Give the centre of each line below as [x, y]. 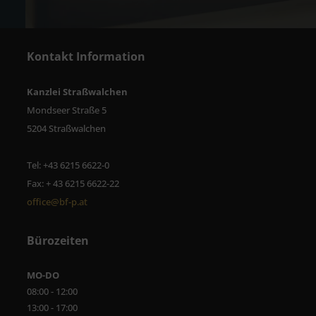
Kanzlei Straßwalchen [77, 92]
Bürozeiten [58, 241]
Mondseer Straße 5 [67, 110]
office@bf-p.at [57, 202]
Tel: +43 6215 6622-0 [68, 165]
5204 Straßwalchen [66, 129]
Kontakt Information [86, 57]
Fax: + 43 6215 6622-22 [73, 184]
